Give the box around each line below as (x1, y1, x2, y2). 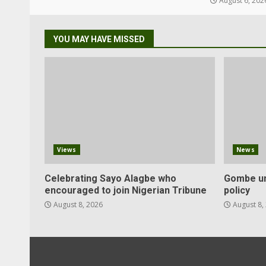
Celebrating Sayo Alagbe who (45, 173, 176, 184)
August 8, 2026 (52, 199, 103, 210)
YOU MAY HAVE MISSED (53, 34, 145, 44)
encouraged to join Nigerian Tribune (45, 185, 207, 196)
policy (224, 185, 251, 196)
